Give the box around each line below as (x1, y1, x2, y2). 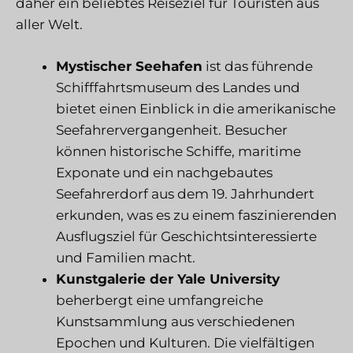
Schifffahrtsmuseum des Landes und (56, 79, 300, 95)
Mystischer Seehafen (56, 58, 203, 74)
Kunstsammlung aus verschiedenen (56, 313, 295, 329)
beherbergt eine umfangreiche (56, 292, 263, 308)
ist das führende (203, 58, 313, 74)
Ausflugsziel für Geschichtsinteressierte (56, 228, 317, 244)
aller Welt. (16, 17, 86, 33)
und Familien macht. (56, 249, 195, 266)
